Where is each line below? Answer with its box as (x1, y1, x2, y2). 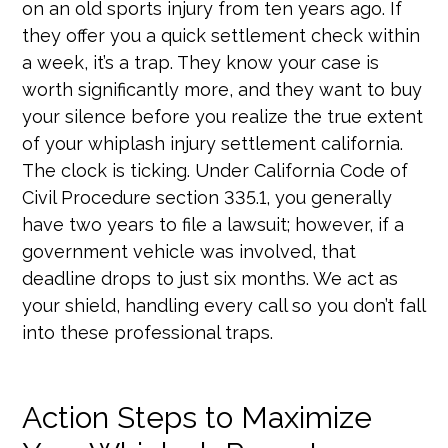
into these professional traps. (22, 321, 274, 343)
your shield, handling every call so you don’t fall (22, 294, 426, 316)
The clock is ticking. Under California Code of (22, 159, 409, 181)
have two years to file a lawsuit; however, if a (22, 213, 405, 235)
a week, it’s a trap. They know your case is (22, 51, 380, 73)
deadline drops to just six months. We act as (22, 267, 399, 289)
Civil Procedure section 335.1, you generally (22, 186, 393, 208)
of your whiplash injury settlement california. (22, 132, 404, 154)
